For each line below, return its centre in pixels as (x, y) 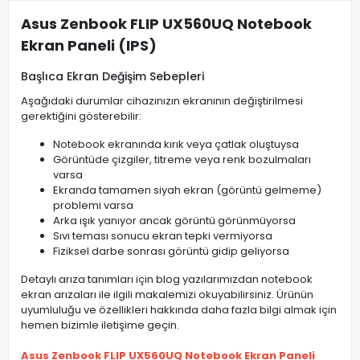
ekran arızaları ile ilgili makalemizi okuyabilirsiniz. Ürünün (167, 295)
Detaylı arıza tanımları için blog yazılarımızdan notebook (167, 280)
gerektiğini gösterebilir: (81, 117)
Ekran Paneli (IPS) (89, 46)
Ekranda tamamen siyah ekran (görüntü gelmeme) (187, 190)
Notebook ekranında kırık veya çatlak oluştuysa (176, 145)
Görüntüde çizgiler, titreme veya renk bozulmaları (182, 160)
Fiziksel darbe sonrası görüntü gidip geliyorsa (171, 252)
